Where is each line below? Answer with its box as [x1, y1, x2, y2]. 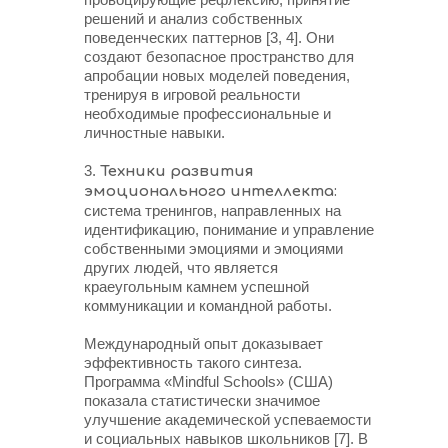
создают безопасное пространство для [84, 48, 354, 65]
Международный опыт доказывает [84, 335, 323, 352]
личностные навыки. [84, 124, 225, 141]
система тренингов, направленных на [84, 202, 341, 219]
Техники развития [100, 163, 254, 180]
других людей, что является [84, 259, 278, 276]
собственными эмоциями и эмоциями [84, 240, 343, 257]
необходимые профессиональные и [84, 105, 331, 122]
